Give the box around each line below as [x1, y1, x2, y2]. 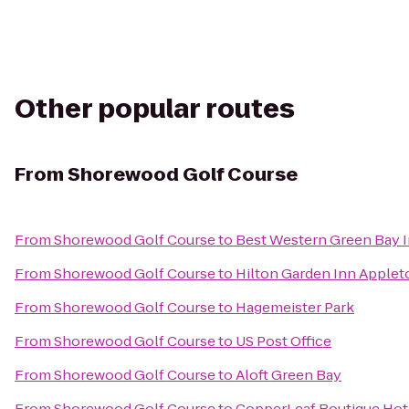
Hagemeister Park [236, 298, 354, 317]
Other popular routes [15, 91, 295, 127]
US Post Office [236, 331, 331, 351]
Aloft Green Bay [236, 365, 341, 384]
